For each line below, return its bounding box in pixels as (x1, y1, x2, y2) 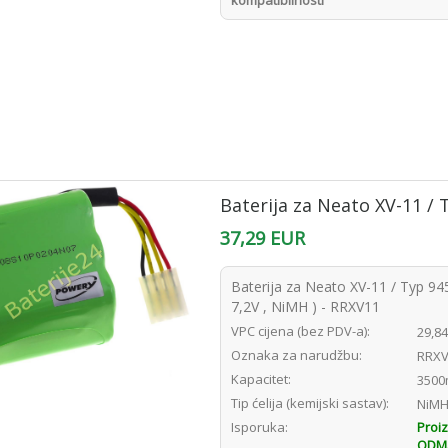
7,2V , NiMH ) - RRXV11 (231, 297, 381, 316)
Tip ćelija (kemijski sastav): (231, 394, 390, 412)
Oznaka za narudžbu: (231, 346, 363, 364)
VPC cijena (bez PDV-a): (231, 322, 371, 340)
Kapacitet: (231, 370, 292, 388)
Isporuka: (231, 418, 289, 436)
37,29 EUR (220, 226, 306, 250)
